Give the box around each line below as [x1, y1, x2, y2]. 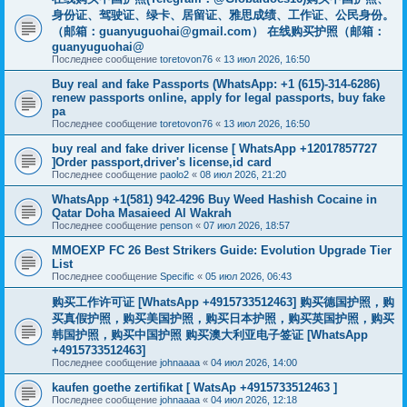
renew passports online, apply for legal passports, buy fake [52, 91, 385, 104]
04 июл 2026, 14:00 [211, 357, 297, 368]
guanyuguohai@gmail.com [99, 25, 252, 38]
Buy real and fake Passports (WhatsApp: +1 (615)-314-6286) [52, 77, 380, 91]
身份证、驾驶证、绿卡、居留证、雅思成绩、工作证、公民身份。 [52, 8, 394, 22]
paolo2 [160, 169, 189, 180]
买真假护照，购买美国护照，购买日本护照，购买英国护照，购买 [52, 312, 394, 325]
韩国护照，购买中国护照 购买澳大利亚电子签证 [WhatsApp [52, 328, 368, 342]
